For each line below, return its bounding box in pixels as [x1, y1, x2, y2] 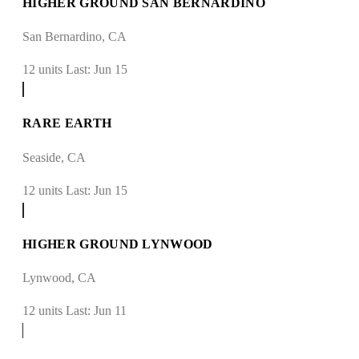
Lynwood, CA [22, 271, 96, 285]
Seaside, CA [22, 150, 86, 164]
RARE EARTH [22, 116, 112, 131]
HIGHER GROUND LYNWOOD [22, 236, 213, 251]
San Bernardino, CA [22, 30, 127, 43]
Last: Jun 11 [66, 304, 127, 318]
